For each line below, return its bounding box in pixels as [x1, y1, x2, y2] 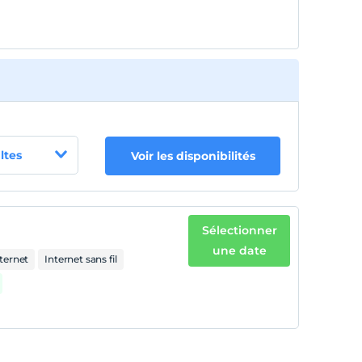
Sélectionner [201, 223, 277, 238]
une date [212, 243, 267, 258]
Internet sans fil [44, 253, 117, 265]
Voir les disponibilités [130, 149, 255, 163]
